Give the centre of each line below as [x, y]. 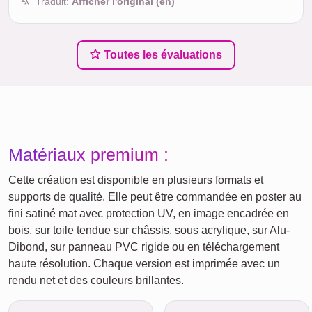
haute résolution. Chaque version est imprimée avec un [144, 264]
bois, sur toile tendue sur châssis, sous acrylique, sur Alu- [149, 231]
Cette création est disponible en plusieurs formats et [136, 180]
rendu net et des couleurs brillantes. [96, 281]
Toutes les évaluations [162, 55]
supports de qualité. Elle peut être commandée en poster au [155, 197]
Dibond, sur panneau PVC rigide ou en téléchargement [144, 247]
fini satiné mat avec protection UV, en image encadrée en [149, 214]
